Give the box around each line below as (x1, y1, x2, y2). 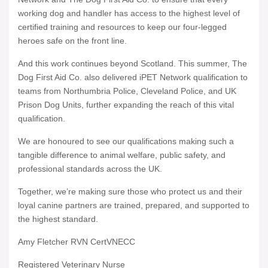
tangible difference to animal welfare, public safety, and (18, 150, 226, 160)
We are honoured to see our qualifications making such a (18, 136, 234, 147)
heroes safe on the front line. (18, 36, 127, 46)
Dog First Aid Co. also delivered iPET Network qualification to (18, 72, 248, 83)
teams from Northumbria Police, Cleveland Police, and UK (18, 86, 236, 96)
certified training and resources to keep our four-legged (18, 22, 227, 32)
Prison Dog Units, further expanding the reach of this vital (18, 100, 234, 110)
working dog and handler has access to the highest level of (18, 8, 240, 19)
